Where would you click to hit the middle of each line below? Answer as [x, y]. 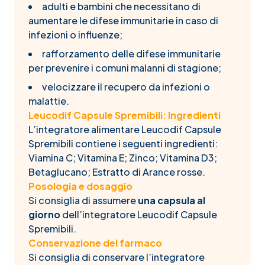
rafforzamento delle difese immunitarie [131, 54]
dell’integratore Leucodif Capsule [140, 214]
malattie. [50, 101]
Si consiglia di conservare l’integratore [117, 257]
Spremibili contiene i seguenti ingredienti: [123, 143]
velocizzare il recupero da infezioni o [126, 87]
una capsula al [172, 200]
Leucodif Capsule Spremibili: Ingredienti [125, 115]
